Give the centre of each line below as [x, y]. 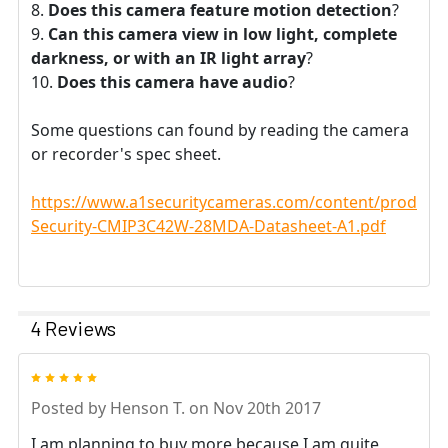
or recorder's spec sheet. [126, 154]
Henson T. [147, 408]
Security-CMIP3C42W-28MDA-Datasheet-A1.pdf [208, 226]
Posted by [70, 408]
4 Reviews [73, 328]
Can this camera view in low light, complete [222, 34]
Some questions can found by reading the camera [220, 130]
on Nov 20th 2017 [253, 408]
